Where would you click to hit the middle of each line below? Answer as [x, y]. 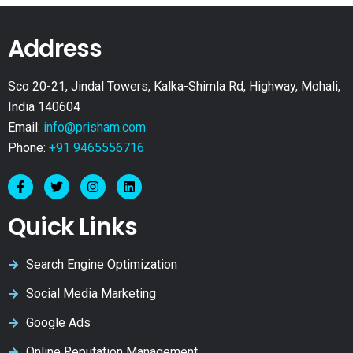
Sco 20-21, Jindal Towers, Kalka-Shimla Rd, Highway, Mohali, [174, 86]
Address [55, 48]
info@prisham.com [95, 127]
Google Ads [58, 322]
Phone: [27, 147]
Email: [26, 127]
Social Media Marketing [91, 293]
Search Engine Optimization [101, 264]
